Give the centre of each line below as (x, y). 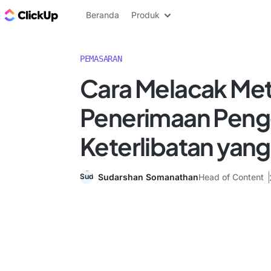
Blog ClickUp (91, 15)
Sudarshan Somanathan (148, 177)
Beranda (103, 15)
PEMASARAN (101, 59)
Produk (145, 15)
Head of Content (231, 177)
